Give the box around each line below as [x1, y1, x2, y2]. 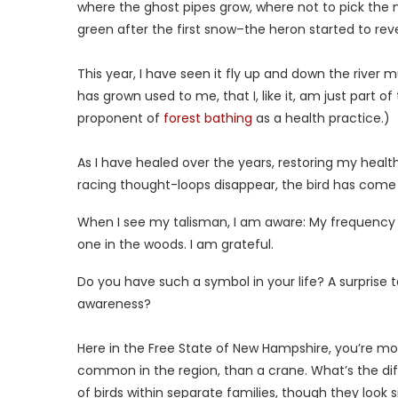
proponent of [77, 109, 163, 127]
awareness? [77, 295, 151, 313]
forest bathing [163, 109, 252, 127]
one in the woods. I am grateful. [77, 235, 274, 253]
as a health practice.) [252, 109, 390, 127]
